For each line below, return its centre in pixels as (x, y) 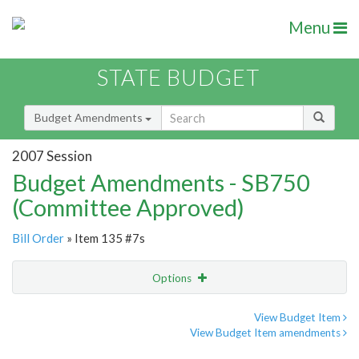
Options (173, 278)
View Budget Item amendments (266, 333)
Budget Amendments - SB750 (161, 183)
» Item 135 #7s (105, 238)
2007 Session (52, 155)
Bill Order (38, 238)
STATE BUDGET (178, 78)
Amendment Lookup (67, 345)
